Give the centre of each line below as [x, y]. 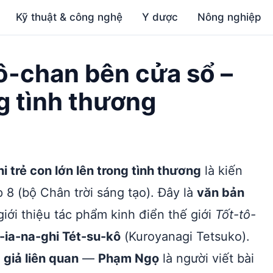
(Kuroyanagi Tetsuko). [185, 236]
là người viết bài [207, 258]
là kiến [222, 171]
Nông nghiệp [230, 17]
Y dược [160, 17]
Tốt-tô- [236, 214]
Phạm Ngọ [129, 258]
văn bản [221, 193]
